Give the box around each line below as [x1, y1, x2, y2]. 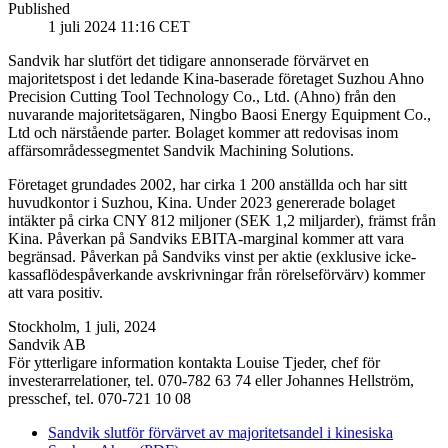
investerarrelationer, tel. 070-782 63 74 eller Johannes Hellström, [8, 372, 414, 390]
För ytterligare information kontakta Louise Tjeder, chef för [8, 354, 380, 372]
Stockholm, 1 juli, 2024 [8, 318, 156, 336]
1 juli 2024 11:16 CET [48, 18, 190, 36]
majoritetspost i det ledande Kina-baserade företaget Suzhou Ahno [8, 70, 424, 88]
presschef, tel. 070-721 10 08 [8, 390, 191, 408]
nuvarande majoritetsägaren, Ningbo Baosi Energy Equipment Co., [8, 106, 431, 124]
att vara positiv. [8, 284, 103, 302]
